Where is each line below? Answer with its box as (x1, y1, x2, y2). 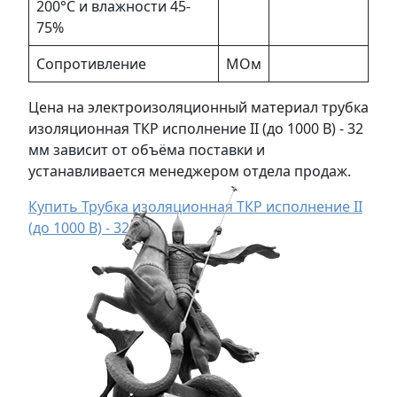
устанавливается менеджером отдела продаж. (28, 160, 351, 181)
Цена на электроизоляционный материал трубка (28, 97, 369, 117)
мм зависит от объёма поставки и (28, 139, 265, 160)
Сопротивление (36, 53, 146, 74)
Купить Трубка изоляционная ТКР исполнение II (28, 196, 362, 216)
